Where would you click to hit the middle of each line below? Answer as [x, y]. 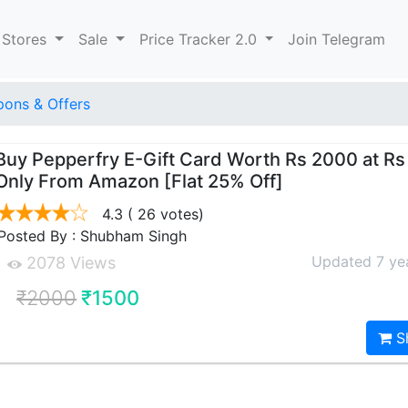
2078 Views [69, 263]
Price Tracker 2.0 [200, 39]
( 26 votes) [164, 214]
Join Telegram [337, 39]
